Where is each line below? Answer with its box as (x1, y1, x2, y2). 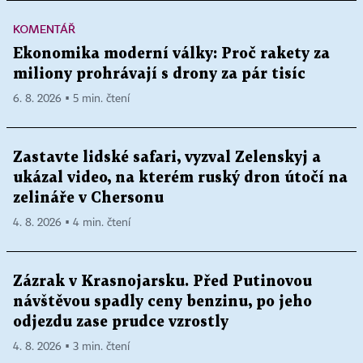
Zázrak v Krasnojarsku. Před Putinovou (13, 274, 312, 288)
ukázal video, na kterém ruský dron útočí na (13, 170, 348, 185)
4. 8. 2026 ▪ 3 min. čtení (13, 340, 130, 352)
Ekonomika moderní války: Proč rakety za (13, 46, 330, 61)
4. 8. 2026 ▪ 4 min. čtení (13, 216, 130, 228)
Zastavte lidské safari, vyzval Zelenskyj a (13, 150, 321, 164)
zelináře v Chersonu (13, 190, 164, 205)
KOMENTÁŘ (13, 21, 75, 36)
